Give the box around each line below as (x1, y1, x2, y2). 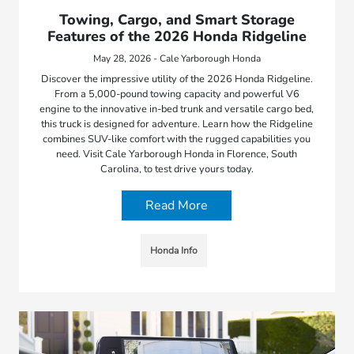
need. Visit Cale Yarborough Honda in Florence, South (56, 146, 298, 161)
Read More (145, 196, 209, 214)
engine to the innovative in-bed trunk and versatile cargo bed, (40, 101, 314, 116)
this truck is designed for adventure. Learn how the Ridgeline (40, 116, 313, 131)
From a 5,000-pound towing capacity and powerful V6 (54, 86, 299, 101)
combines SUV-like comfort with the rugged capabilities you (43, 131, 311, 146)
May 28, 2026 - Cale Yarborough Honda (92, 51, 261, 65)
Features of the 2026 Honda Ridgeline (47, 26, 307, 46)
